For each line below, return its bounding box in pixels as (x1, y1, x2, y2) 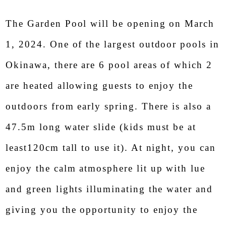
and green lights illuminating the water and (6, 184, 213, 195)
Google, (23, 80, 49, 89)
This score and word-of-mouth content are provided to (23, 68, 195, 77)
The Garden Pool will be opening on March (6, 18, 215, 29)
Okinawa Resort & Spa (120, 46, 201, 56)
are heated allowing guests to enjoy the (6, 80, 194, 91)
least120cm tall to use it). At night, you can (6, 142, 216, 153)
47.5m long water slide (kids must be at (6, 122, 197, 133)
